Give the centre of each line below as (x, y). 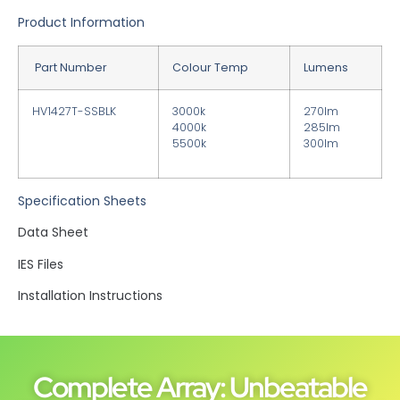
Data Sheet (53, 233)
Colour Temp (210, 67)
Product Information (81, 23)
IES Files (41, 264)
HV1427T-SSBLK (74, 111)
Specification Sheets (82, 200)
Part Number (70, 67)
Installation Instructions (90, 295)
